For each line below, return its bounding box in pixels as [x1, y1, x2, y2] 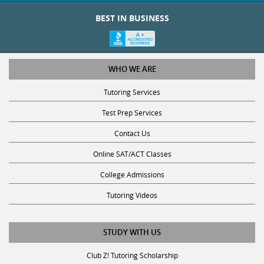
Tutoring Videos [107, 179, 157, 189]
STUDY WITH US [103, 216, 161, 227]
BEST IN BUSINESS [95, 1, 169, 13]
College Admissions [100, 159, 164, 169]
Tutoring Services [104, 76, 160, 86]
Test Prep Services [102, 97, 162, 107]
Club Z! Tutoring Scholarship [86, 239, 178, 249]
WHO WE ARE [108, 52, 156, 64]
